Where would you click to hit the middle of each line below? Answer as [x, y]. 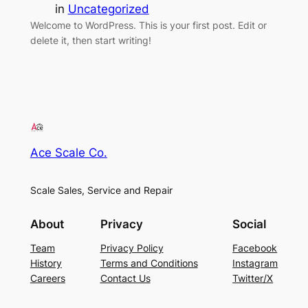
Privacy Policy [132, 248]
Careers [47, 278]
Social [250, 224]
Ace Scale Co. [68, 152]
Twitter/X [253, 278]
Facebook [255, 248]
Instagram [255, 263]
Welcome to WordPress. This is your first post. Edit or [148, 25]
